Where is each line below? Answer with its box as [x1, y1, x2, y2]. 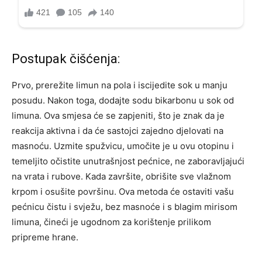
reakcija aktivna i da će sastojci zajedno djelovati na [12, 125, 223, 137]
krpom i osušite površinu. [12, 186, 119, 198]
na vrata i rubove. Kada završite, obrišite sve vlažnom [12, 171, 231, 182]
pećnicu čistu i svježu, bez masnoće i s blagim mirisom [12, 201, 237, 213]
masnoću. [12, 140, 54, 152]
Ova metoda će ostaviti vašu [119, 186, 234, 198]
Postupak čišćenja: [12, 51, 120, 67]
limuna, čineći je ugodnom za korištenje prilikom [12, 216, 211, 228]
